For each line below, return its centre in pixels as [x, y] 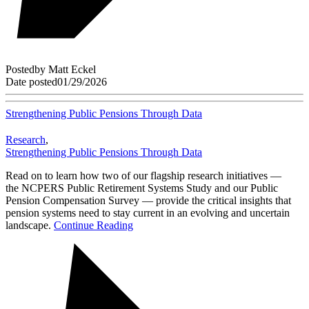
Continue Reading [93, 226]
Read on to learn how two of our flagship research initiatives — [143, 176]
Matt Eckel [72, 70]
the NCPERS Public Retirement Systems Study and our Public [142, 188]
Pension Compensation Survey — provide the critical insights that [148, 201]
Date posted [31, 82]
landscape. [30, 226]
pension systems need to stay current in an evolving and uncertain [148, 213]
